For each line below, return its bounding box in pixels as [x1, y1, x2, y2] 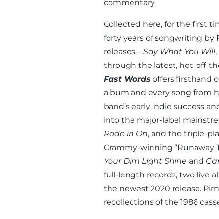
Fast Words [103, 74, 151, 84]
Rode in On [103, 129, 148, 138]
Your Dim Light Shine [103, 156, 187, 166]
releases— [103, 46, 143, 56]
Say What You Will [143, 46, 215, 56]
